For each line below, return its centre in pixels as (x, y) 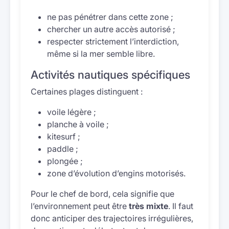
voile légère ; (72, 112)
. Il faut (181, 206)
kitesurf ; (64, 136)
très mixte (148, 206)
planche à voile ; (78, 124)
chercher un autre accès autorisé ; (111, 29)
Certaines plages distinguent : (87, 91)
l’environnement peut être (80, 206)
